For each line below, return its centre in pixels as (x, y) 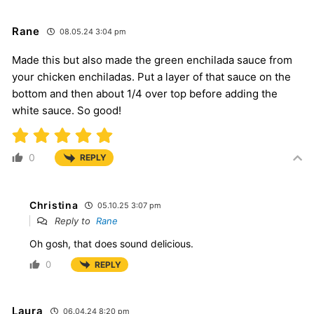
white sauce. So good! (67, 111)
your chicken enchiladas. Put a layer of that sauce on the (151, 77)
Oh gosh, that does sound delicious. (111, 243)
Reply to (74, 220)
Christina (54, 205)
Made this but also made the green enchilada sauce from (152, 60)
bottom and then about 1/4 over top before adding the (145, 94)
